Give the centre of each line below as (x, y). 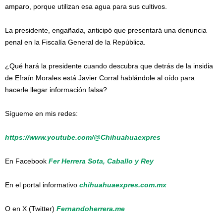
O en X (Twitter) (31, 209)
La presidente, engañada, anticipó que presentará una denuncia (106, 30)
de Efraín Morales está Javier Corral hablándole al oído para (100, 78)
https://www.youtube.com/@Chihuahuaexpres (83, 137)
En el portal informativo (42, 185)
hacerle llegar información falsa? (56, 90)
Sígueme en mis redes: (41, 113)
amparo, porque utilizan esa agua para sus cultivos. (86, 6)
